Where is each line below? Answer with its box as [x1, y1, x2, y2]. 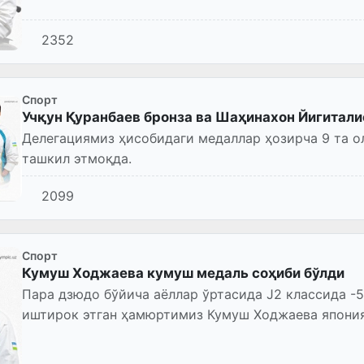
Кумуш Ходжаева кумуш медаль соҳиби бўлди [22, 265, 344, 282]
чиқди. [22, 327, 64, 344]
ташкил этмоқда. [22, 150, 132, 167]
